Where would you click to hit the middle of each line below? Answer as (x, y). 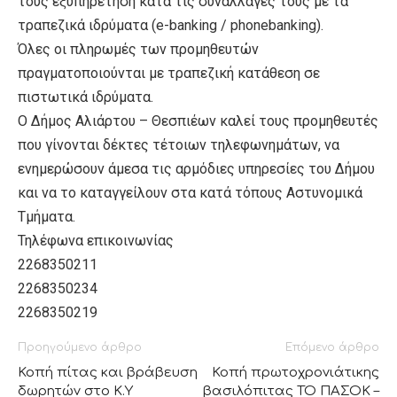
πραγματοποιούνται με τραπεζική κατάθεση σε (169, 73)
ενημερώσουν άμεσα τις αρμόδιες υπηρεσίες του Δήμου (196, 168)
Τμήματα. (47, 216)
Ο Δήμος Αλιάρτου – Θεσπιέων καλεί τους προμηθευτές (198, 121)
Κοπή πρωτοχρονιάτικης (296, 372)
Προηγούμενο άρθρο (80, 347)
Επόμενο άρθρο (332, 347)
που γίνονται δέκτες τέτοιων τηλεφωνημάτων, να (179, 144)
